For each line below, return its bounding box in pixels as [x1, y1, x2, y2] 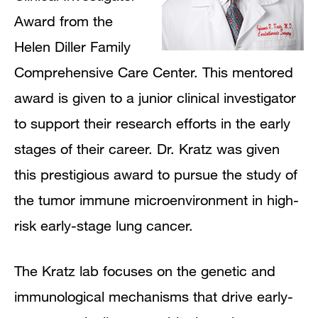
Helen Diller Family [14, 38, 131, 55]
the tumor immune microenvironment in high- [14, 191, 299, 208]
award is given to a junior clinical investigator [14, 89, 296, 106]
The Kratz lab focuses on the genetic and [14, 262, 275, 279]
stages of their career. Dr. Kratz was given [14, 140, 280, 157]
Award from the [14, 12, 113, 29]
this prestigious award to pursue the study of [14, 165, 297, 182]
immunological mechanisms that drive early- [14, 287, 293, 305]
